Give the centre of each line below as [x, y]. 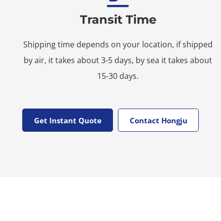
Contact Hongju [158, 120]
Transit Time [118, 20]
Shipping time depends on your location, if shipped [118, 45]
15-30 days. [118, 76]
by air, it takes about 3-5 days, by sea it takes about [118, 60]
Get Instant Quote [68, 120]
